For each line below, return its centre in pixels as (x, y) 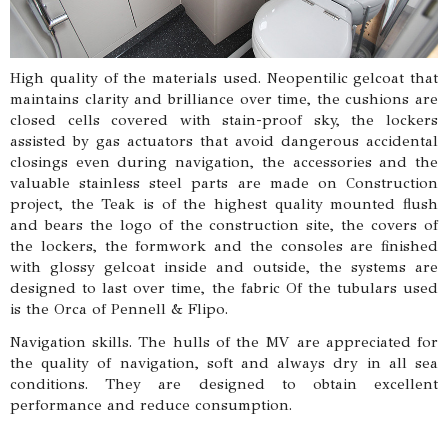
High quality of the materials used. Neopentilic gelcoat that (224, 78)
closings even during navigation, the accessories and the (224, 162)
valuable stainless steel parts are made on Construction (224, 183)
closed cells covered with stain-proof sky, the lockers (224, 120)
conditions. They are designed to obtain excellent (224, 384)
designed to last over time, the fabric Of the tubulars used (224, 288)
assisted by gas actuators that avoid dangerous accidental (224, 141)
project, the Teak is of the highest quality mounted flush (224, 204)
